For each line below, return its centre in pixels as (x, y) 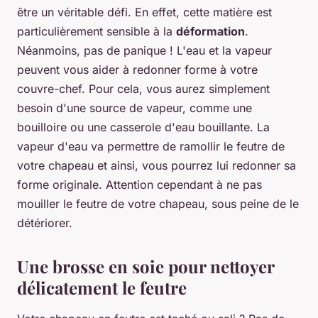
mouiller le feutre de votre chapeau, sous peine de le (158, 204)
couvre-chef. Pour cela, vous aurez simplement (143, 89)
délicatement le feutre (102, 288)
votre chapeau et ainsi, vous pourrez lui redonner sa (157, 166)
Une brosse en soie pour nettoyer (146, 267)
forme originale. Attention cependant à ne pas (139, 185)
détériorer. (45, 223)
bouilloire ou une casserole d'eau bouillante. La (143, 127)
